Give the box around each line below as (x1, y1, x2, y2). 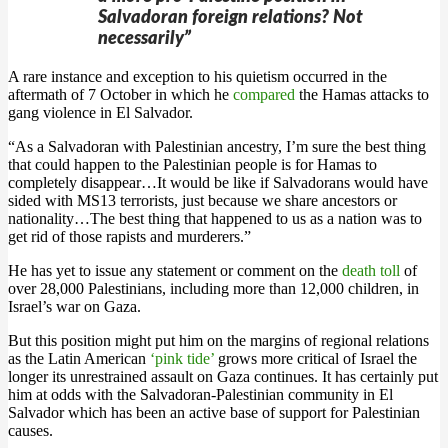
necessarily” (98, 30, 191, 48)
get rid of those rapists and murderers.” (8, 228, 251, 245)
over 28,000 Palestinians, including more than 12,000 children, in (8, 280, 419, 297)
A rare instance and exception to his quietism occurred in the (8, 68, 387, 85)
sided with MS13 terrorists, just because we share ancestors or (8, 192, 397, 209)
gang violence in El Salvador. (8, 104, 193, 121)
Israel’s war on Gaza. (8, 298, 141, 315)
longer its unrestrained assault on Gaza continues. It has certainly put (8, 368, 438, 385)
